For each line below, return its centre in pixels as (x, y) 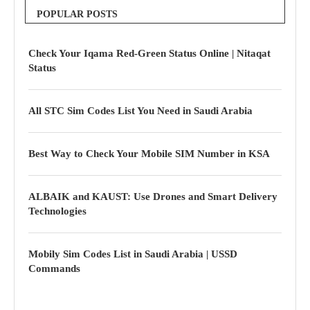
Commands (54, 269)
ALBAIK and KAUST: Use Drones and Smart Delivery (153, 197)
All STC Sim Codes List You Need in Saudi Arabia (140, 111)
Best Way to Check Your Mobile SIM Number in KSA (149, 154)
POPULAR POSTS (77, 15)
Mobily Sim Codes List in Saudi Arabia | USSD (133, 254)
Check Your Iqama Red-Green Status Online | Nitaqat (149, 54)
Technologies (57, 211)
